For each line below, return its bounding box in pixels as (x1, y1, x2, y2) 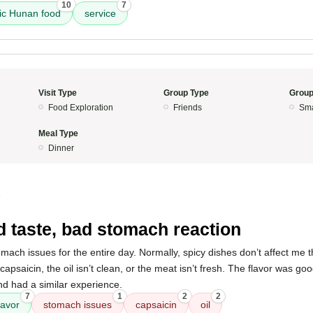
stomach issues (43, 299, 112, 310)
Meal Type (38, 129, 78, 138)
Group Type (163, 88, 209, 98)
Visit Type (38, 88, 77, 98)
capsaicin (136, 299, 177, 310)
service (85, 8, 116, 19)
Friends (173, 103, 202, 112)
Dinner (48, 143, 74, 153)
